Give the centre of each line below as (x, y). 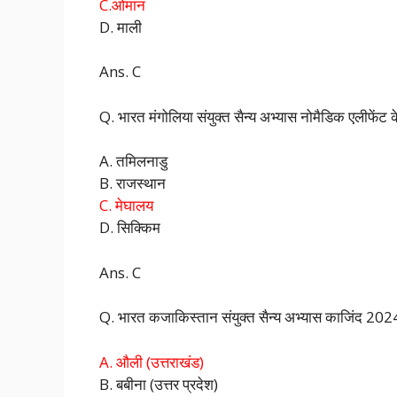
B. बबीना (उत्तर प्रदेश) (159, 384)
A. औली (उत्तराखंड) (152, 362)
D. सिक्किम (130, 228)
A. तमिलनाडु (133, 161)
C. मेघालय (126, 206)
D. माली (121, 27)
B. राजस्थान (132, 183)
